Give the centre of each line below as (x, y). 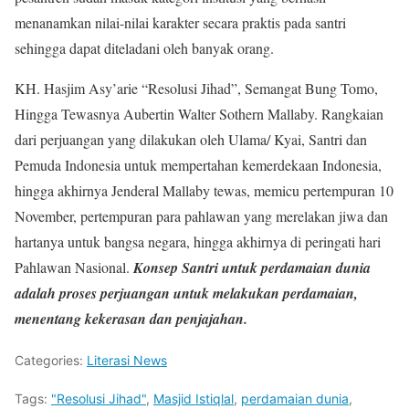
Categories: (51, 360)
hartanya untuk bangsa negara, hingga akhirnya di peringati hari (198, 241)
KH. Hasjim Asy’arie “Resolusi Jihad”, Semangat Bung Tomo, (196, 88)
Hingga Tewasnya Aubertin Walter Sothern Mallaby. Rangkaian (199, 114)
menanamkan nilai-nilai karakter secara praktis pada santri (180, 22)
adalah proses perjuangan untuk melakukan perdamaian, (186, 293)
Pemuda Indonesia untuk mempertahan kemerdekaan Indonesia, (198, 165)
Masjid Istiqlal (194, 399)
